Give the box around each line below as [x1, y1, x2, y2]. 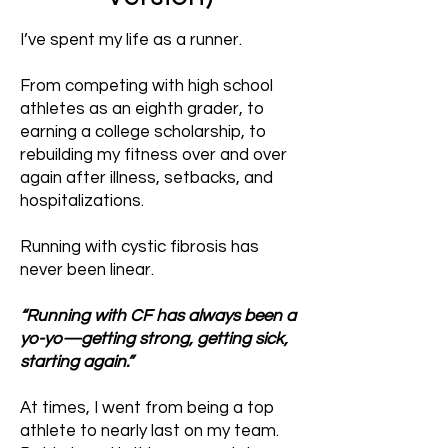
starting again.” [20, 353, 137, 371]
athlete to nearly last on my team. [20, 422, 279, 440]
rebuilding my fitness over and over [20, 146, 287, 164]
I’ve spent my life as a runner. [20, 31, 242, 49]
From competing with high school [20, 77, 273, 95]
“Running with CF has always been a [20, 307, 296, 325]
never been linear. [20, 261, 154, 279]
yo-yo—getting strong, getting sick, [20, 330, 288, 348]
